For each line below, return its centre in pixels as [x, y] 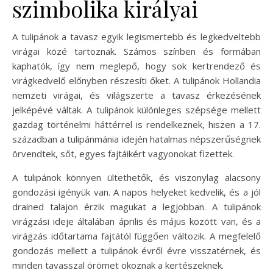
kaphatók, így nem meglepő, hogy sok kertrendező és [136, 66]
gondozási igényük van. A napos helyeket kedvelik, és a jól [136, 192]
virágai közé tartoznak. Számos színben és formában [136, 51]
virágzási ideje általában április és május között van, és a [136, 221]
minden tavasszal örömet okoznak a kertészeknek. [118, 265]
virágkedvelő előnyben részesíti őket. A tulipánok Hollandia [136, 80]
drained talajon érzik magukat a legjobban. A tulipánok [136, 206]
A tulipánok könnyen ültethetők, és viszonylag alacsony [136, 177]
